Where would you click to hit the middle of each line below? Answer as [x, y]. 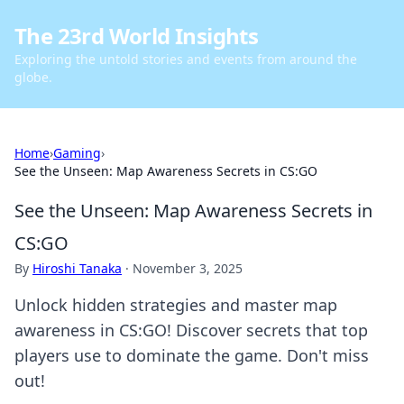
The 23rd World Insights [137, 36]
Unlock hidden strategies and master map [176, 305]
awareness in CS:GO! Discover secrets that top [191, 330]
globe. [33, 77]
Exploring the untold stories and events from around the [186, 59]
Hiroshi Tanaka [77, 268]
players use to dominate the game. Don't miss [192, 355]
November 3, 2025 [188, 268]
